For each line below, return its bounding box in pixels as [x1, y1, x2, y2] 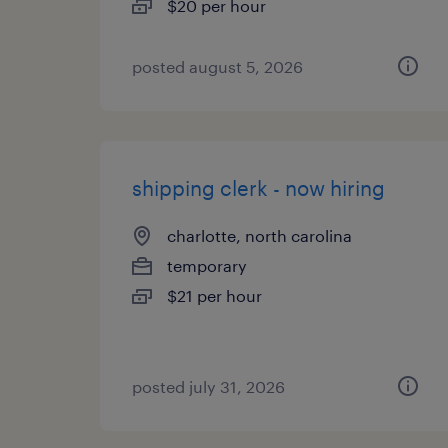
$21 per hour [167, 286, 262, 305]
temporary [167, 256, 247, 275]
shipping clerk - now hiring [132, 176, 385, 200]
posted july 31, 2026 [132, 377, 285, 396]
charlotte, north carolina [167, 226, 352, 245]
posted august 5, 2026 [132, 57, 303, 76]
